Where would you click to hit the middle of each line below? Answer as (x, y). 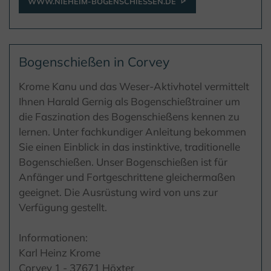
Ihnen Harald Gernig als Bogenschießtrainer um (129, 102)
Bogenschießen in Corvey (94, 62)
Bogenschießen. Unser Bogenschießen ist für (123, 162)
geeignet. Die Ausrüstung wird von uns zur (118, 192)
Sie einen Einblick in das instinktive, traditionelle (129, 147)
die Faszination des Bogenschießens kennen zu (129, 117)
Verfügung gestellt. (63, 207)
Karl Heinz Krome (60, 253)
